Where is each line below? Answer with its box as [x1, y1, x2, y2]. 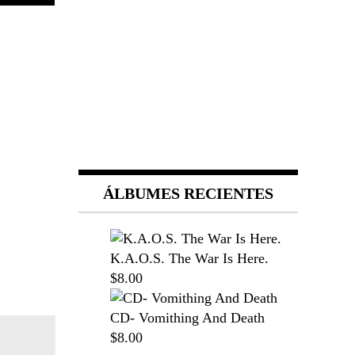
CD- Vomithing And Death [109, 310, 265, 326]
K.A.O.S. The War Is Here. [109, 250, 269, 266]
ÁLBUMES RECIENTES [102, 185, 273, 202]
